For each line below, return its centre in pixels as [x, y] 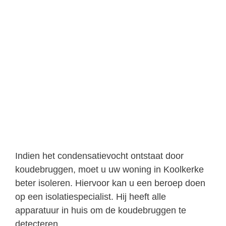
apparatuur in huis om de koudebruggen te [101, 210]
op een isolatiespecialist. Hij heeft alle [91, 196]
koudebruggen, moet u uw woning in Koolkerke [109, 169]
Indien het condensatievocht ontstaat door [99, 156]
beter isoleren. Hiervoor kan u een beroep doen [110, 183]
